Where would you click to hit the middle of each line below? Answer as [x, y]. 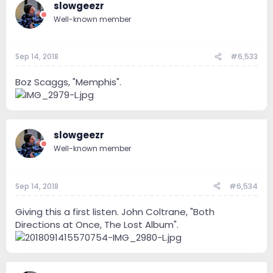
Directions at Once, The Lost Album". [97, 224]
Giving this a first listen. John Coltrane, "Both [115, 211]
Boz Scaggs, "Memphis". [68, 82]
